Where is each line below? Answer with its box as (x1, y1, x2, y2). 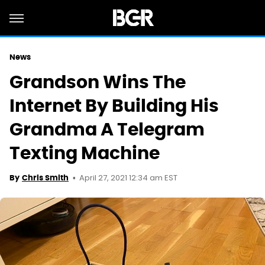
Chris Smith (22, 173, 69, 183)
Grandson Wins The (9, 70, 186, 93)
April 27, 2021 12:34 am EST (79, 172, 177, 185)
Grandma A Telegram (9, 118, 205, 141)
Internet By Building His (9, 94, 219, 117)
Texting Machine (9, 141, 160, 164)
